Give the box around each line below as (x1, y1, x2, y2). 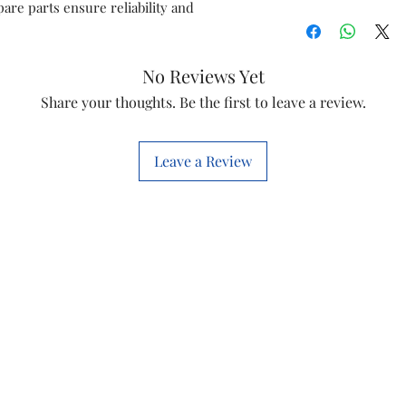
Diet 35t (295, 54, 344, 74)
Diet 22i (295, 14, 345, 34)
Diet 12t (295, 95, 344, 115)
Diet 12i (295, 136, 343, 156)
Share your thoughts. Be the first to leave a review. (40, 92, 366, 112)
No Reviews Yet (141, 63, 265, 89)
